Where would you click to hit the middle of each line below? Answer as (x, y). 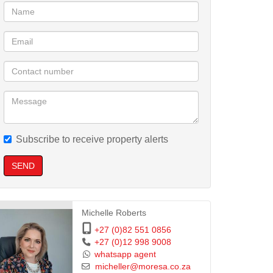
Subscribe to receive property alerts (92, 139)
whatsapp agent (125, 254)
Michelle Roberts (114, 213)
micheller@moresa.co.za (143, 267)
